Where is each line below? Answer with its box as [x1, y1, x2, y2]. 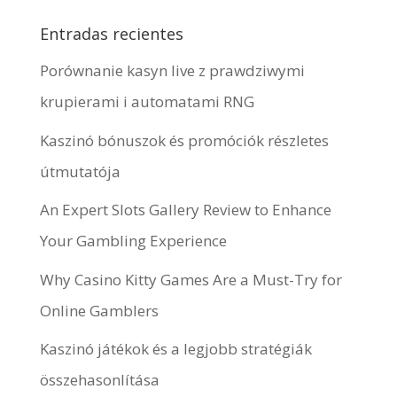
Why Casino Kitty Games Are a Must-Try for [39, 269, 342, 290]
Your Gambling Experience [39, 230, 227, 251]
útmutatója [39, 160, 121, 182]
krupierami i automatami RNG [39, 91, 254, 112]
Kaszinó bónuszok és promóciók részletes [39, 129, 329, 151]
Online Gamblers [39, 300, 159, 321]
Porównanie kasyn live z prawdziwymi [39, 60, 305, 81]
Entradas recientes [39, 23, 183, 44]
